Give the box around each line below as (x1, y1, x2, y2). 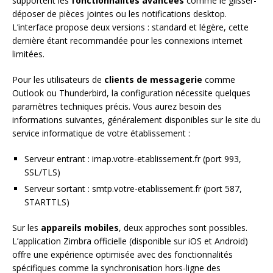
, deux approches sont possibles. (119, 222, 247, 234)
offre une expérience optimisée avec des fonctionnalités (12, 249, 233, 261)
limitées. (12, 48, 44, 60)
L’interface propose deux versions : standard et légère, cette (12, 21, 249, 34)
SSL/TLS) (24, 166, 60, 179)
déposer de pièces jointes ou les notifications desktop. (12, 8, 227, 20)
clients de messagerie (104, 74, 202, 86)
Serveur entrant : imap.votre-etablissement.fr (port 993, (24, 153, 241, 165)
